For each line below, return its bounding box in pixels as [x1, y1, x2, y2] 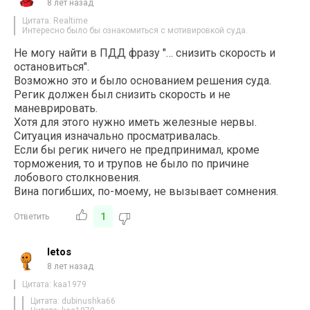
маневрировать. [14, 101, 98, 115]
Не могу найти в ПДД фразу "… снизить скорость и [14, 46, 276, 60]
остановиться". [14, 60, 90, 73]
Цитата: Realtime [22, 15, 89, 26]
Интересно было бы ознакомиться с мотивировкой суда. [22, 25, 248, 35]
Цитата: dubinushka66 [30, 295, 116, 306]
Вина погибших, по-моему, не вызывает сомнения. [14, 184, 279, 198]
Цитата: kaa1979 [22, 279, 87, 289]
